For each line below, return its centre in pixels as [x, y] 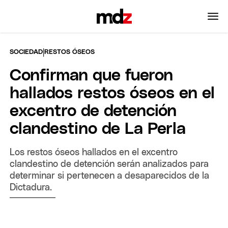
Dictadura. [31, 188]
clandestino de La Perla [98, 129]
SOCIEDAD [26, 52]
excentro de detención [93, 111]
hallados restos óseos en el [112, 93]
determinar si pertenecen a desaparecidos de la [110, 176]
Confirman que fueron [92, 76]
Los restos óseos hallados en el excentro [94, 152]
